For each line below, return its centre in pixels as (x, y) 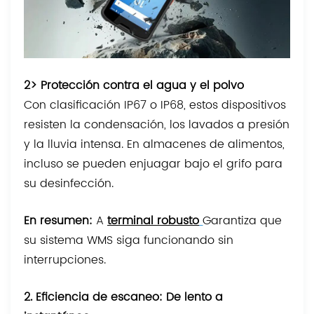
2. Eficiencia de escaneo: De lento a (124, 298)
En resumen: (59, 221)
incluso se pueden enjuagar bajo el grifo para (153, 164)
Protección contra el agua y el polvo (143, 86)
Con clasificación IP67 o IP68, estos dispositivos (155, 105)
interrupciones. (65, 260)
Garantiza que (243, 221)
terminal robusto (153, 221)
